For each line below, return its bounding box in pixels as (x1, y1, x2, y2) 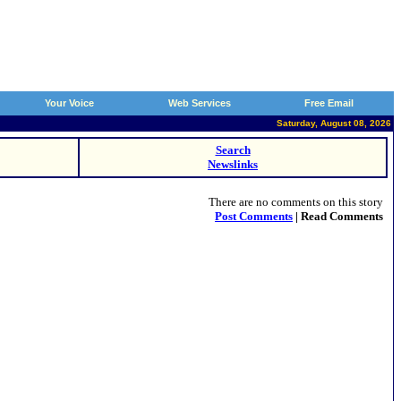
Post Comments (215, 209, 293, 223)
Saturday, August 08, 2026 (277, 118, 391, 128)
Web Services (167, 98, 231, 108)
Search (215, 143, 251, 157)
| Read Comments (293, 209, 383, 223)
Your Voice (45, 98, 94, 108)
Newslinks (208, 158, 258, 171)
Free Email (304, 98, 354, 108)
